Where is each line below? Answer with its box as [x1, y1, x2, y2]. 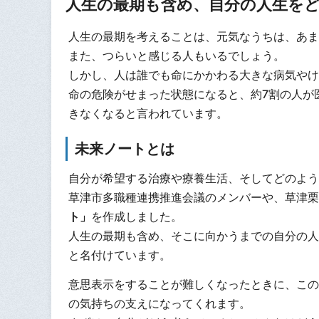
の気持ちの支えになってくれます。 [68, 296, 251, 310]
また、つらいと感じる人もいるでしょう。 [68, 48, 285, 63]
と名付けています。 [68, 248, 171, 263]
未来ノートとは [75, 140, 174, 157]
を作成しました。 [90, 209, 182, 224]
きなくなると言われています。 [68, 106, 228, 121]
